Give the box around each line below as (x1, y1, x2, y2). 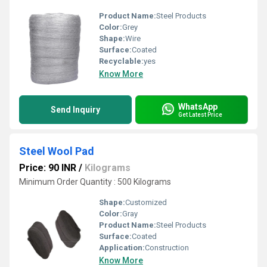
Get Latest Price (178, 111, 222, 118)
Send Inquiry (51, 105, 100, 114)
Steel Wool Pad (19, 145, 94, 157)
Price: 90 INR (19, 162, 76, 173)
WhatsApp (178, 101, 218, 111)
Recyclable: (99, 57, 144, 66)
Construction (145, 243, 189, 252)
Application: (99, 243, 145, 252)
